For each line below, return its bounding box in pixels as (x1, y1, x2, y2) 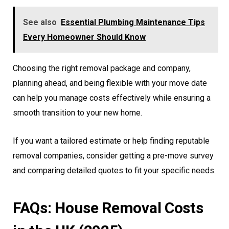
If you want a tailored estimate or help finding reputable (13, 136, 210, 146)
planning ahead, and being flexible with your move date (13, 78, 207, 88)
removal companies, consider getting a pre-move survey (13, 151, 214, 161)
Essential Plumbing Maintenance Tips (61, 17, 205, 28)
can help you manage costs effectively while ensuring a (13, 93, 211, 103)
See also (23, 17, 57, 28)
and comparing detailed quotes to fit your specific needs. (13, 166, 216, 176)
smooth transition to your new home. (13, 108, 142, 118)
